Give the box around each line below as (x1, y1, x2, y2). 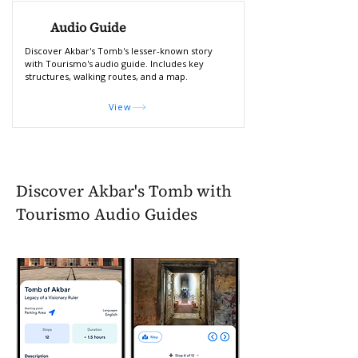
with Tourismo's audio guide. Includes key (24, 58, 204, 70)
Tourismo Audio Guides (16, 203, 197, 225)
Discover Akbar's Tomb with (16, 180, 232, 202)
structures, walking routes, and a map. (24, 70, 188, 82)
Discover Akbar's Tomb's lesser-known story (24, 45, 213, 57)
